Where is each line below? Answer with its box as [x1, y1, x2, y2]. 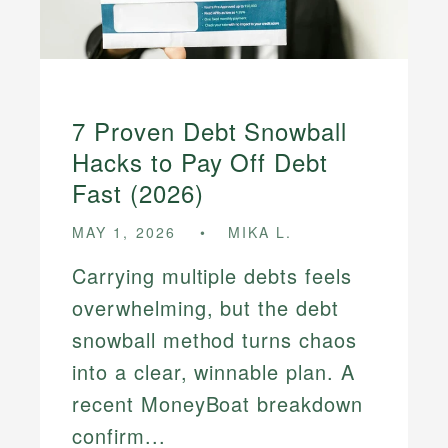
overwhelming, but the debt [72, 292, 339, 322]
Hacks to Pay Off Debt [72, 144, 329, 180]
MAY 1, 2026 [72, 222, 176, 243]
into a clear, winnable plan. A [72, 356, 355, 386]
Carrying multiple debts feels [72, 260, 352, 290]
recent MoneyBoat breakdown [72, 388, 363, 418]
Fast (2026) [72, 175, 204, 211]
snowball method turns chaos [72, 324, 357, 354]
